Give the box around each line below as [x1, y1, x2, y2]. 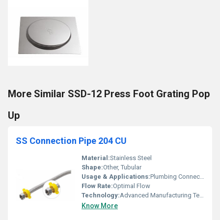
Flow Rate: [82, 182, 113, 190]
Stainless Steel [110, 154, 152, 162]
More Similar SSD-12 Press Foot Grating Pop [8, 88, 210, 100]
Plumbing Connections [150, 173, 200, 180]
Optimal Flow [113, 182, 150, 190]
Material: [82, 154, 110, 162]
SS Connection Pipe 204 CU [16, 136, 127, 146]
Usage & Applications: [82, 173, 150, 180]
